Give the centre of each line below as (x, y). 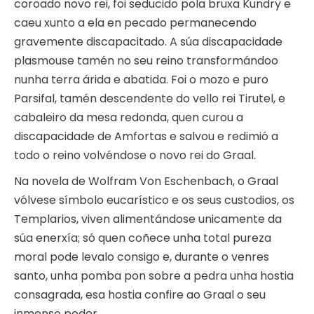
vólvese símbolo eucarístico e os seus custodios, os (154, 200)
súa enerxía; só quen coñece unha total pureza (143, 238)
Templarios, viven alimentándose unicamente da (148, 219)
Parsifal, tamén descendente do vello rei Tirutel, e (150, 99)
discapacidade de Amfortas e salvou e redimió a (146, 137)
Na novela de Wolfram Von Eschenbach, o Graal (146, 182)
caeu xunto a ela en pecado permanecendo (135, 23)
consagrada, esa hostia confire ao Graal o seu (140, 295)
